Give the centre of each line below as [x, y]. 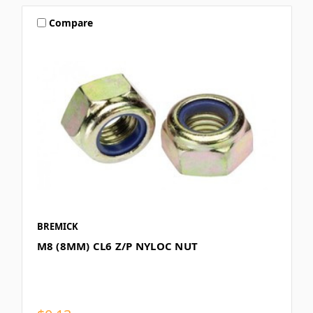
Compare [71, 22]
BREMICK [57, 227]
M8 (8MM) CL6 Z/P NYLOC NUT [117, 246]
